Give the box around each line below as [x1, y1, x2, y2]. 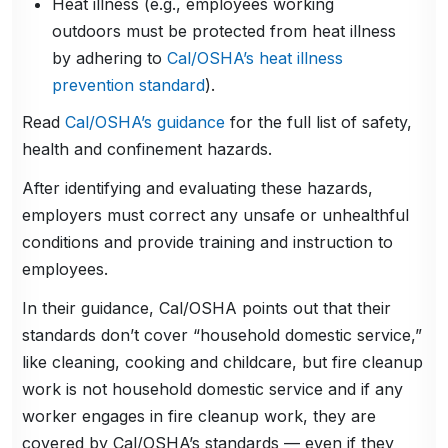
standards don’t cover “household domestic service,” [22, 325, 423, 346]
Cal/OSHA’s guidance [65, 112, 226, 133]
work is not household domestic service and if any [22, 379, 404, 400]
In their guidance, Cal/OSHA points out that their [22, 298, 392, 319]
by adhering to [52, 48, 168, 69]
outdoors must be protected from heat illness [52, 21, 397, 42]
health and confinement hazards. [22, 139, 273, 160]
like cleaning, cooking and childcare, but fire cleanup [22, 352, 424, 373]
